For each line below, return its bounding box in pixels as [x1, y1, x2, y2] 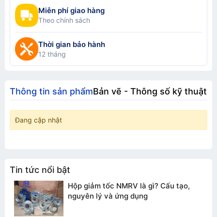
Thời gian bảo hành [38, 39, 105, 49]
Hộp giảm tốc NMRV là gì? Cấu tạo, [68, 181, 190, 190]
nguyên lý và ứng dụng [68, 191, 148, 201]
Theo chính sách [38, 16, 90, 24]
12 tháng [38, 49, 66, 58]
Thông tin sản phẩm [10, 86, 93, 96]
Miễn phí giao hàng [38, 6, 105, 15]
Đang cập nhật [15, 115, 62, 124]
